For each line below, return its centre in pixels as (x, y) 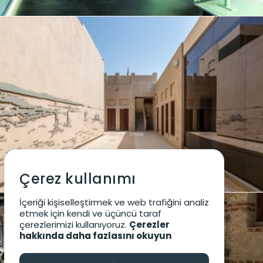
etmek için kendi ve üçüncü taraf (90, 213)
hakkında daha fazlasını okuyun (95, 236)
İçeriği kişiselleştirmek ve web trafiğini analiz (114, 202)
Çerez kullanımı (78, 179)
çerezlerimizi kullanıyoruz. (74, 225)
